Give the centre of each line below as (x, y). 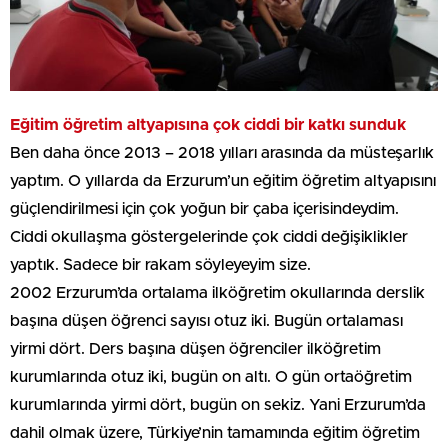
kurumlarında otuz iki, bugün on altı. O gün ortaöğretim (211, 377)
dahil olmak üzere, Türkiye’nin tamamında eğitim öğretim (215, 433)
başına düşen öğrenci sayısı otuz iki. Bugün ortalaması (206, 321)
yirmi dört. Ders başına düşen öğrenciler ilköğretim (195, 349)
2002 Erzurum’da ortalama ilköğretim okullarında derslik (217, 293)
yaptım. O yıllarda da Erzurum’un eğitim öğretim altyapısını (223, 181)
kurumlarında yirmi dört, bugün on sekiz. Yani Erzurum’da (218, 405)
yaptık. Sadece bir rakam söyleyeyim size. (160, 265)
